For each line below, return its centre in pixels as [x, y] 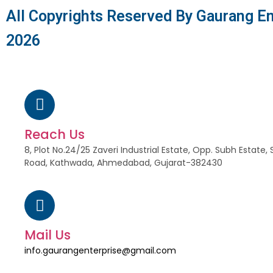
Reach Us [55, 134]
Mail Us [48, 235]
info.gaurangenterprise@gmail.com [100, 251]
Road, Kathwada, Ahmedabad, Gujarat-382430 [123, 162]
